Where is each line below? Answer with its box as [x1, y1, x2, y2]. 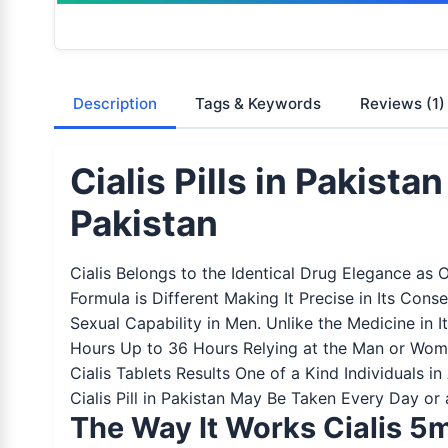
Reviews [359, 93, 426, 113]
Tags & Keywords [195, 93, 322, 113]
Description [72, 93, 157, 113]
